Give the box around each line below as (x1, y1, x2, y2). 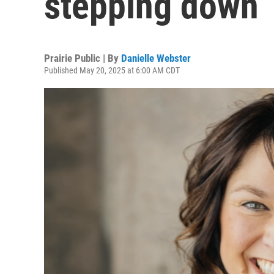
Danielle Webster (121, 52, 191, 64)
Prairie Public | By (44, 52, 121, 64)
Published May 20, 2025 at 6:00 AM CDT (44, 65, 180, 75)
